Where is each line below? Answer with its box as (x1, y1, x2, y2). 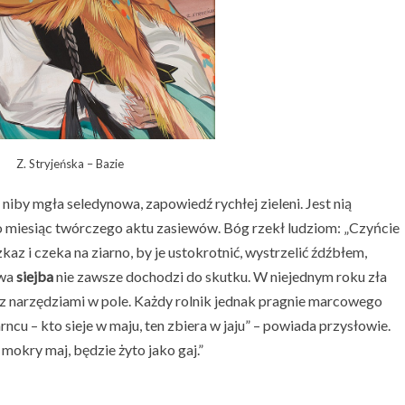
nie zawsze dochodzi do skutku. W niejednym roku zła (56, 268, 387, 286)
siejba (16, 268, 56, 286)
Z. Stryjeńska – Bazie (16, 155, 125, 171)
